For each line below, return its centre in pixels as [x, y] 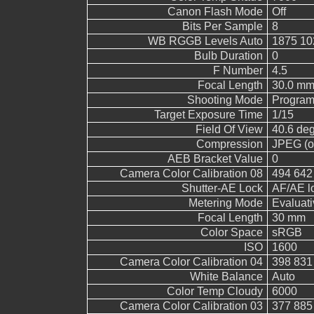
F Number [238, 70]
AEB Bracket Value [215, 159]
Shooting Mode [225, 100]
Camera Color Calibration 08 [191, 173]
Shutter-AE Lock [222, 188]
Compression [229, 144]
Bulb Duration [228, 56]
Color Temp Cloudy [214, 291]
